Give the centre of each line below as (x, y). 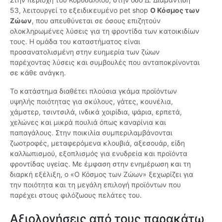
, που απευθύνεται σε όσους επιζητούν (96, 21)
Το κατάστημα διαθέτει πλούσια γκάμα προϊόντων (93, 91)
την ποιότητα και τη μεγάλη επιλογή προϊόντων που (95, 185)
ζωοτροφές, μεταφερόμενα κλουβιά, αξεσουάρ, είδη (97, 143)
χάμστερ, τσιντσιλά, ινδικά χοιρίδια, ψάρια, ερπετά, (96, 112)
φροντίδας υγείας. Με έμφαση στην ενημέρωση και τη (100, 164)
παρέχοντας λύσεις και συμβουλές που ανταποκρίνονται (105, 62)
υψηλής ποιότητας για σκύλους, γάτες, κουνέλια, (91, 102)
